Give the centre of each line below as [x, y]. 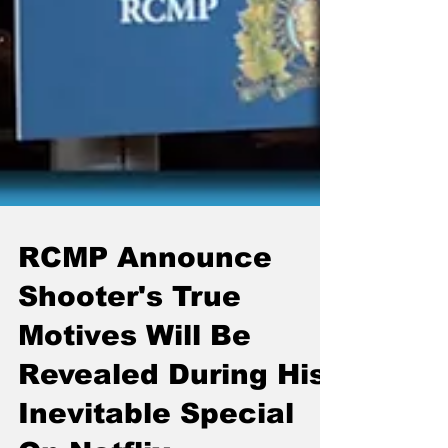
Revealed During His [172, 407]
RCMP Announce [145, 290]
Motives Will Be [134, 368]
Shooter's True [129, 329]
